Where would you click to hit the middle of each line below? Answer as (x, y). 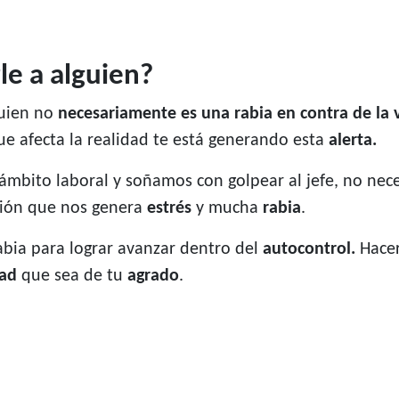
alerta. (353, 141)
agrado (153, 277)
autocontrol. (311, 250)
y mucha (227, 209)
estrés (171, 209)
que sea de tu (72, 277)
